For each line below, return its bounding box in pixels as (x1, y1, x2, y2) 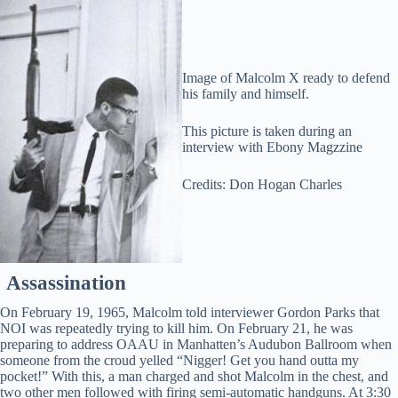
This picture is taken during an (181, 123, 352, 139)
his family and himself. (181, 85, 309, 101)
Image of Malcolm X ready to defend (181, 69, 390, 85)
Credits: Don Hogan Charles (181, 176, 342, 192)
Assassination (6, 272, 127, 295)
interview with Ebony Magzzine (181, 139, 362, 155)
